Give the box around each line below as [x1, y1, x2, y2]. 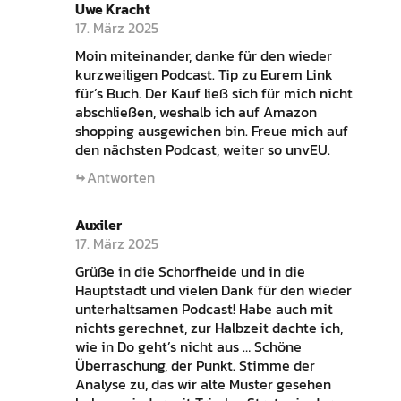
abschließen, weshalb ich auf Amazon [74, 100, 317, 123]
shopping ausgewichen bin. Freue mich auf [74, 119, 348, 141]
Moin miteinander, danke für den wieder [74, 44, 332, 66]
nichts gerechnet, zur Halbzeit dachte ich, [74, 316, 343, 338]
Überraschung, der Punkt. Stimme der [74, 354, 315, 376]
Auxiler [74, 213, 122, 235]
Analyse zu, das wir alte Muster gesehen [74, 372, 331, 395]
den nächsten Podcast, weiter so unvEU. [74, 138, 330, 160]
